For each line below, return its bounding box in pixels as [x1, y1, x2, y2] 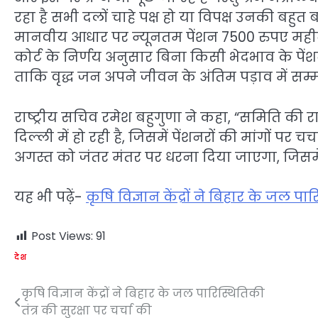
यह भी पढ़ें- [14, 187, 86, 207]
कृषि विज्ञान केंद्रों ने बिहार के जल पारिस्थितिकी [21, 285, 265, 302]
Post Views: [31, 227, 93, 244]
